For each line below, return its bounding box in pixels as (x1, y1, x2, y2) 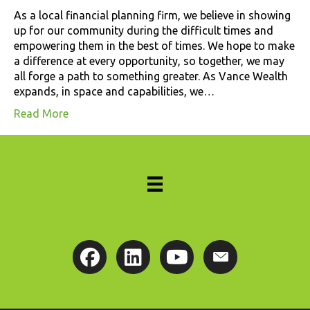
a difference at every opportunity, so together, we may (14, 54, 284, 67)
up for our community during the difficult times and (14, 24, 273, 37)
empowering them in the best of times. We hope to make (14, 39, 295, 52)
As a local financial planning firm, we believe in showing (14, 8, 291, 21)
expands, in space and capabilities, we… (14, 84, 215, 98)
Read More (14, 107, 69, 120)
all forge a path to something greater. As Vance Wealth (14, 69, 288, 82)
